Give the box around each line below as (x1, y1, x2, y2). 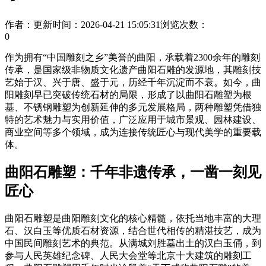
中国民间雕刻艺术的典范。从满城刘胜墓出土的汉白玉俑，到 (5, 238, 261, 249)
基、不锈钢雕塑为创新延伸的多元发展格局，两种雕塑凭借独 (5, 102, 261, 112)
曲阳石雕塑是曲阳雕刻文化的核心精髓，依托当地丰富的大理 (5, 213, 261, 224)
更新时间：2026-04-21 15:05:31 (33, 19, 160, 30)
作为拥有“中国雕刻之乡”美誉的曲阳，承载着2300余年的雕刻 (5, 52, 260, 62)
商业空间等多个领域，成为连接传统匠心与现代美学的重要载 (5, 126, 261, 137)
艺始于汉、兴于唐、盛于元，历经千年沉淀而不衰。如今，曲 (5, 77, 261, 87)
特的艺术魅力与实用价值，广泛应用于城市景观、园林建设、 (5, 114, 261, 125)
